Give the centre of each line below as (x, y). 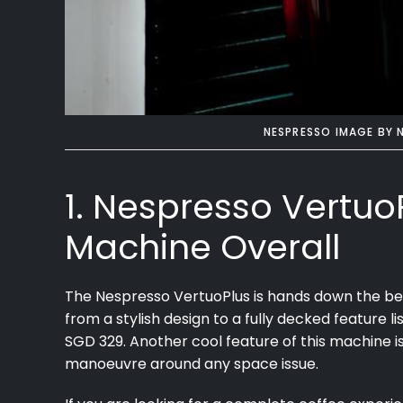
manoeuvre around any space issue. (192, 363)
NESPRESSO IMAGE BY (330, 131)
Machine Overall (202, 246)
